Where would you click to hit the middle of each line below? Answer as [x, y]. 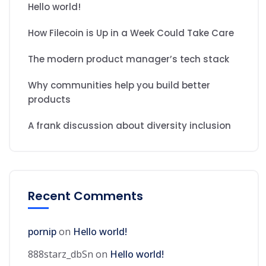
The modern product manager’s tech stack [129, 59]
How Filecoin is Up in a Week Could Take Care [131, 33]
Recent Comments [85, 196]
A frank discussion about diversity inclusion [129, 126]
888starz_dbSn [61, 254]
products [49, 99]
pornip [42, 232]
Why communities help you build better [119, 85]
